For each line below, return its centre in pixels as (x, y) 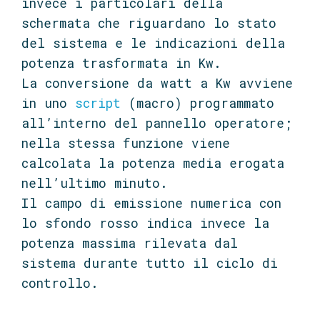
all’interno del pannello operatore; (157, 124)
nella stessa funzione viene (126, 144)
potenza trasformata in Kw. (121, 64)
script (102, 104)
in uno (48, 104)
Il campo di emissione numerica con (151, 204)
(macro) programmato (201, 104)
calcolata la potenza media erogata (153, 164)
